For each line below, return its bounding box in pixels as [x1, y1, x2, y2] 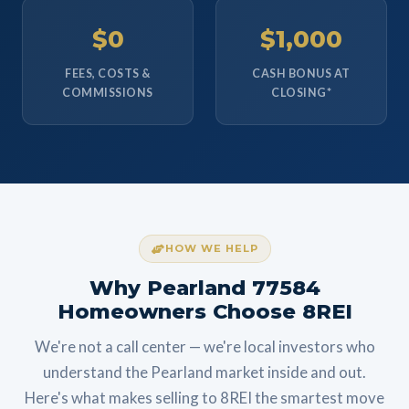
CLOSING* [271, 86, 331, 100]
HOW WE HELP [164, 242, 258, 255]
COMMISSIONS [62, 86, 153, 100]
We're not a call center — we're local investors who [34, 337, 375, 356]
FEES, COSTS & [65, 67, 151, 80]
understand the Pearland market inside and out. [43, 362, 366, 382]
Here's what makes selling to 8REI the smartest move [25, 388, 384, 407]
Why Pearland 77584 [89, 275, 320, 300]
